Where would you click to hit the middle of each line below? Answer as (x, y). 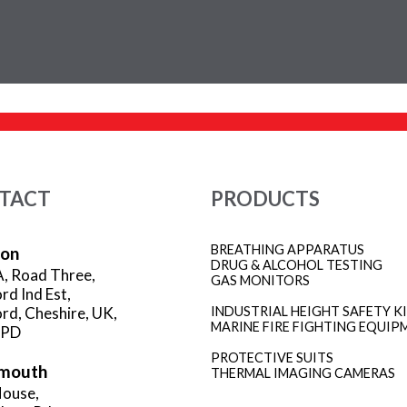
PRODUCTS (265, 198)
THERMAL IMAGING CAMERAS (303, 372)
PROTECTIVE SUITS (272, 357)
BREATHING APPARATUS (288, 249)
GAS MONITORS (260, 280)
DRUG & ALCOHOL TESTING (297, 264)
